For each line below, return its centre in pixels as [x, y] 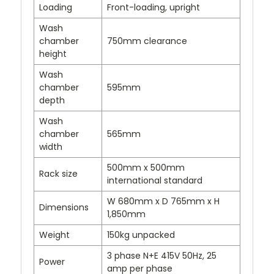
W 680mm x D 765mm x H [163, 202]
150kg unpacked [141, 235]
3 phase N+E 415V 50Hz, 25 [162, 256]
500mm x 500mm [146, 168]
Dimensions [64, 208]
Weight [54, 235]
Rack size [58, 174]
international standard [155, 181]
